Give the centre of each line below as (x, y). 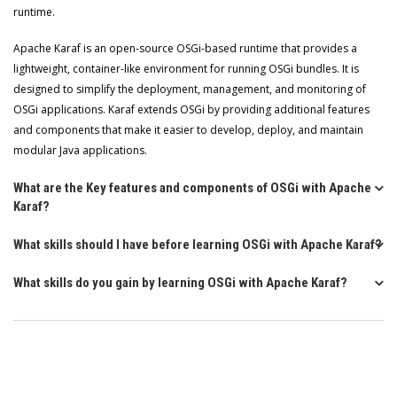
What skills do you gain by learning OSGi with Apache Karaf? (180, 283)
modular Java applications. (80, 150)
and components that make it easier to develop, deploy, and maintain (188, 130)
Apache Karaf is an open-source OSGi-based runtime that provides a (185, 48)
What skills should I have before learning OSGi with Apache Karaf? (198, 245)
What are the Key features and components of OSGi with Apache (192, 188)
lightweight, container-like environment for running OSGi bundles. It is (186, 69)
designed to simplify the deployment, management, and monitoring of (190, 89)
